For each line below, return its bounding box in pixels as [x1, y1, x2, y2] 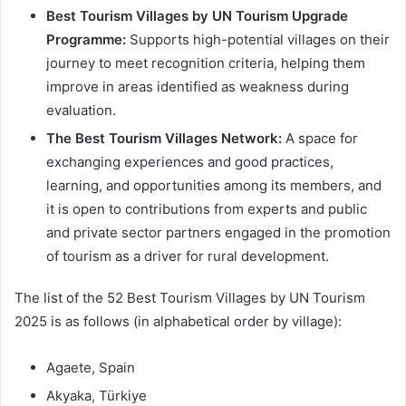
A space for [282, 129, 358, 147]
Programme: [46, 30, 126, 48]
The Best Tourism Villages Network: [46, 129, 282, 147]
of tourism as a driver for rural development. [46, 246, 329, 265]
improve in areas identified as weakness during [46, 77, 349, 95]
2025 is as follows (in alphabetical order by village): [14, 312, 342, 330]
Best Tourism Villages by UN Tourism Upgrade [46, 6, 348, 24]
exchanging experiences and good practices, [46, 152, 333, 170]
